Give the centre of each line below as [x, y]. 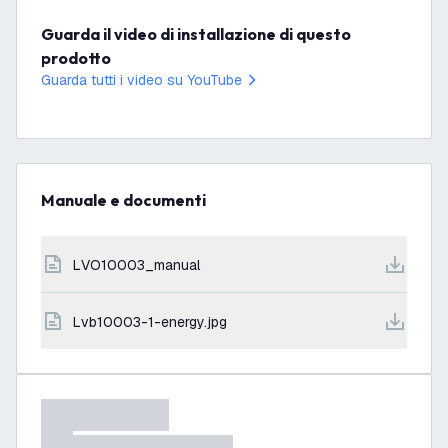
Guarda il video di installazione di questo [47, 34]
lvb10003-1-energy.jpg [154, 322]
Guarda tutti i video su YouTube [141, 80]
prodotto [76, 58]
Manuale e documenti [130, 200]
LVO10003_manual [140, 265]
